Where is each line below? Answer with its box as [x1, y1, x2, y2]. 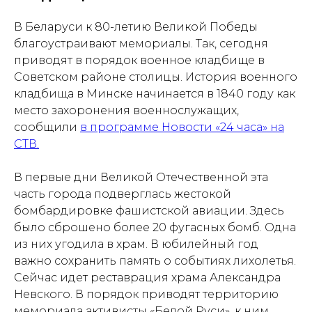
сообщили [14, 120, 80, 134]
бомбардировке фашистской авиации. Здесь [14, 204, 284, 217]
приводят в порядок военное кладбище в [14, 54, 265, 67]
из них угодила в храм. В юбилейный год [14, 237, 258, 251]
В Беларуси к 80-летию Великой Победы [14, 20, 258, 33]
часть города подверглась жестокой [14, 187, 231, 201]
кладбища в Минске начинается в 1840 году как [14, 87, 295, 100]
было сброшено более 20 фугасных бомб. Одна [14, 221, 296, 234]
